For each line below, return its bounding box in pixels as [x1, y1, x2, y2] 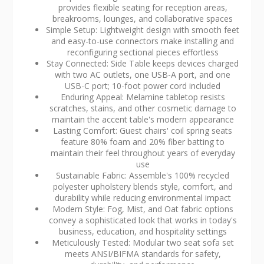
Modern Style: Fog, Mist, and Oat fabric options [52, 203, 233, 214]
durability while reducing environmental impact [54, 192, 231, 203]
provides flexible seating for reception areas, [58, 1, 227, 13]
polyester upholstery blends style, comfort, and [52, 180, 233, 192]
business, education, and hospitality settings [58, 225, 227, 237]
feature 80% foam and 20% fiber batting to [61, 136, 225, 147]
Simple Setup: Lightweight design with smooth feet [46, 24, 239, 35]
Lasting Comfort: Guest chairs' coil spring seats [53, 124, 232, 136]
